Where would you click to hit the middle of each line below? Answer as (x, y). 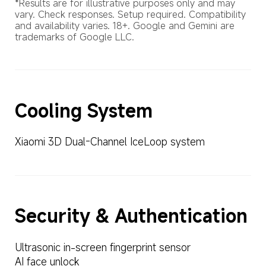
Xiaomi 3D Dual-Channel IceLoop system (110, 142)
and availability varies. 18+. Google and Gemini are (126, 25)
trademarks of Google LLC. (74, 37)
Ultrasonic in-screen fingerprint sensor (102, 248)
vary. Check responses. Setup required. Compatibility (132, 14)
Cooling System (83, 110)
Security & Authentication (131, 216)
